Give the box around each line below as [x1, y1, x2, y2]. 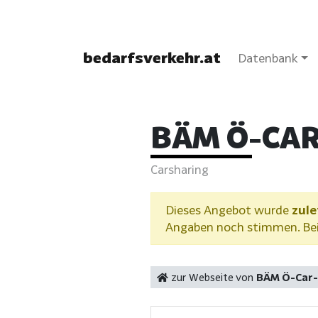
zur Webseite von [168, 270, 256, 283]
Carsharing [150, 162, 209, 176]
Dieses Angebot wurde [165, 202, 292, 216]
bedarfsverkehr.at [83, 49, 221, 66]
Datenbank [238, 51, 298, 65]
